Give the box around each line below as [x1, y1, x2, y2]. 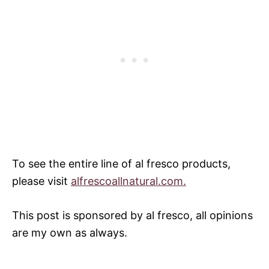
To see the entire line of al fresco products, [12, 157, 231, 170]
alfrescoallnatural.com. [71, 174, 186, 187]
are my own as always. [12, 226, 127, 239]
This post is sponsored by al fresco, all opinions [12, 208, 253, 222]
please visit [12, 174, 71, 187]
